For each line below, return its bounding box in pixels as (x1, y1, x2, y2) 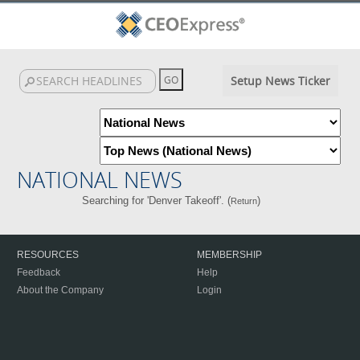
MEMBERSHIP (197, 249, 262, 260)
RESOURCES (17, 249, 79, 260)
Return (230, 196, 257, 206)
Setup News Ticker (230, 73, 330, 88)
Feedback (17, 267, 60, 278)
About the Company (17, 284, 104, 296)
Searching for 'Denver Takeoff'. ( (81, 194, 231, 207)
